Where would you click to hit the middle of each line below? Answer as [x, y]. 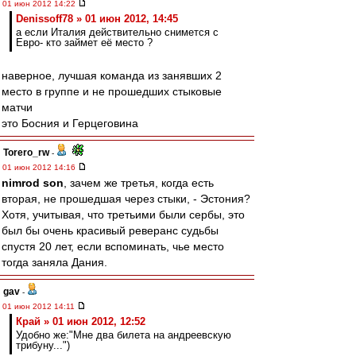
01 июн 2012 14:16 [40, 167]
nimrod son [33, 183]
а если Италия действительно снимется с [117, 32]
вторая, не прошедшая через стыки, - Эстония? [126, 199]
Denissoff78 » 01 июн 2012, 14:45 [97, 19]
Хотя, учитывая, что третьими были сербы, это [123, 215]
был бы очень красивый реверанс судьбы [110, 230]
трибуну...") [43, 345]
